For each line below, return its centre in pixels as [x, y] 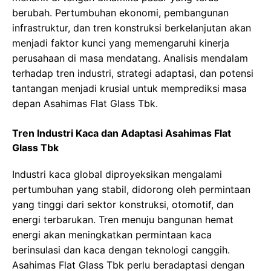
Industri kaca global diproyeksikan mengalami [117, 175]
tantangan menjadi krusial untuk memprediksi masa [129, 89]
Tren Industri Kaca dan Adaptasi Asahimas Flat [122, 133]
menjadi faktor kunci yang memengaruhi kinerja [121, 43]
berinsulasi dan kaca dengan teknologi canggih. [121, 250]
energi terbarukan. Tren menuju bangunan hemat [123, 220]
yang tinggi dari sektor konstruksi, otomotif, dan [123, 205]
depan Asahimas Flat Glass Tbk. [85, 104]
